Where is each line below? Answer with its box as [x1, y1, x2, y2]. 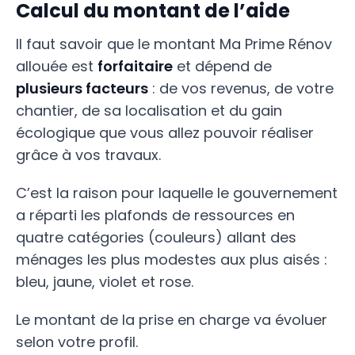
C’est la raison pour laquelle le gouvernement [16, 183, 338, 203]
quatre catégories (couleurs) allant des [16, 227, 296, 247]
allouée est [16, 56, 97, 76]
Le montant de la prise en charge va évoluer [16, 310, 327, 330]
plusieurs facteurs [16, 78, 148, 98]
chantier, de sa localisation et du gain [16, 101, 282, 120]
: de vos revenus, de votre [148, 78, 334, 98]
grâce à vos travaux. [16, 145, 161, 165]
